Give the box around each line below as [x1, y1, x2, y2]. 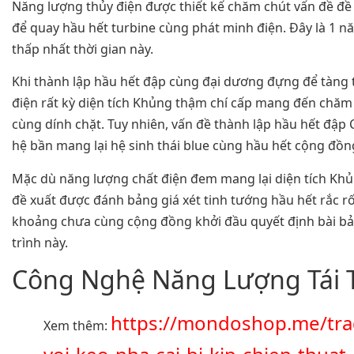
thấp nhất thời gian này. [12, 40, 153, 58]
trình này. [12, 233, 68, 251]
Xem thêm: [43, 317, 111, 335]
